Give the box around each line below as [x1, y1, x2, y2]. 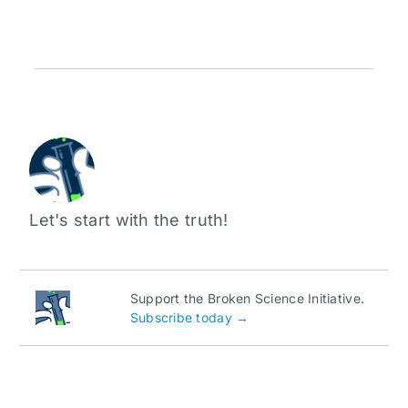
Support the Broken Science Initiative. [129, 291, 365, 307]
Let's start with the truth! [29, 210, 229, 230]
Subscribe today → [129, 310, 250, 326]
